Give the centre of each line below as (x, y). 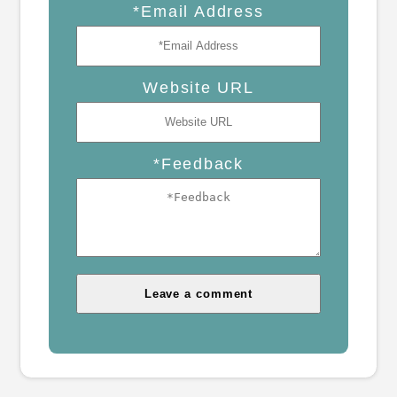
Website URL (198, 87)
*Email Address (198, 12)
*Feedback (198, 163)
